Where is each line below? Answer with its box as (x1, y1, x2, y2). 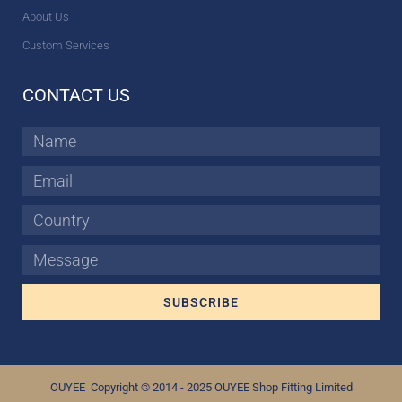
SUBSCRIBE (163, 294, 239, 310)
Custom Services (22, 38, 109, 52)
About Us (22, 9, 69, 23)
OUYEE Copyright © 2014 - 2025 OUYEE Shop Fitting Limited (49, 380, 353, 395)
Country (22, 209, 60, 223)
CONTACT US (22, 83, 130, 106)
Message (22, 249, 65, 262)
